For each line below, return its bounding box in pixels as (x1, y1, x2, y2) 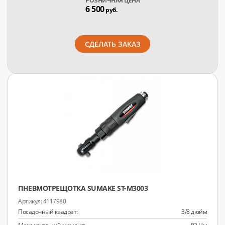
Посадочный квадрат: (18, 207, 78, 216)
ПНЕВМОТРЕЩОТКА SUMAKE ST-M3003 (18, 183, 148, 193)
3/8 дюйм (181, 207, 207, 216)
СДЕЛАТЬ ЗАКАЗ (84, 39, 141, 49)
